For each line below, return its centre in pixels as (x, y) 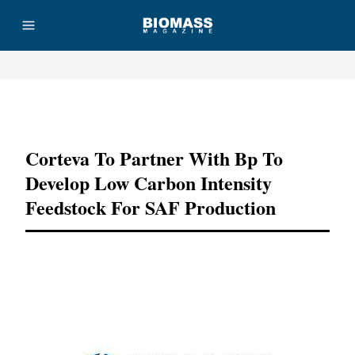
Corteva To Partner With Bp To (154, 158)
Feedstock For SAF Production (151, 207)
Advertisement (177, 110)
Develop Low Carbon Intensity (149, 183)
